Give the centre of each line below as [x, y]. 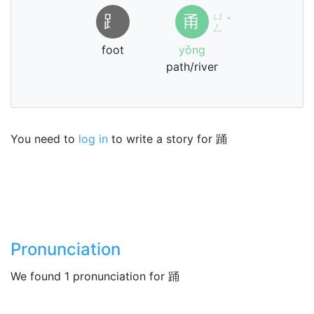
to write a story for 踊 [168, 139]
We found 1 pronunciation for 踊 [95, 276]
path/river [192, 67]
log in [93, 139]
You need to [45, 139]
